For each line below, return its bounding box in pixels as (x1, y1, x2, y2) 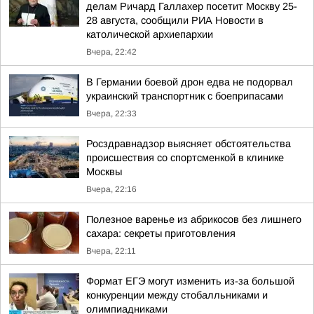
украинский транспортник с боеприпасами (86, 90, 283, 102)
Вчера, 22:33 (86, 109, 137, 118)
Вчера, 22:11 (86, 246, 136, 256)
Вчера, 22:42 (86, 47, 137, 57)
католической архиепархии (86, 29, 213, 40)
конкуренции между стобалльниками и (86, 289, 268, 301)
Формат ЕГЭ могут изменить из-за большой (86, 275, 294, 287)
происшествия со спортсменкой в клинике (86, 152, 284, 163)
